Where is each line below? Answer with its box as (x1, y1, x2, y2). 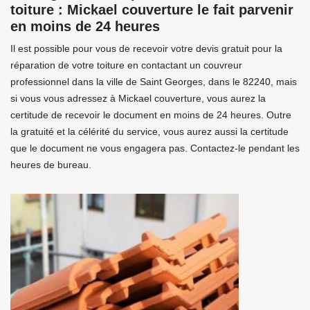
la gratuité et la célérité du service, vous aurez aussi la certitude (10, 126, 289, 137)
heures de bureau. (10, 159, 91, 170)
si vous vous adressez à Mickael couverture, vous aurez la (10, 93, 266, 104)
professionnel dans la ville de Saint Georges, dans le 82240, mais (10, 76, 297, 87)
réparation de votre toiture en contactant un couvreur (10, 60, 242, 71)
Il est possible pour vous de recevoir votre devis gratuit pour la (10, 43, 282, 54)
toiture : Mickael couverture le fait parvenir (10, 2, 293, 17)
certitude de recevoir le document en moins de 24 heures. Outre (10, 109, 291, 120)
